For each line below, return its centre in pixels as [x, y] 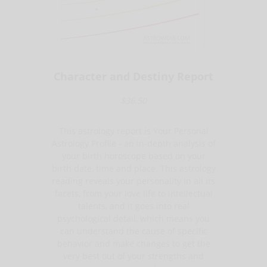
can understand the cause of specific [133, 231]
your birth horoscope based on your [133, 156]
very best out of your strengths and [133, 256]
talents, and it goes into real [133, 206]
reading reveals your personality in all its [133, 181]
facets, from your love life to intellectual [133, 193]
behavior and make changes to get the [133, 243]
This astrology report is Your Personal [133, 131]
